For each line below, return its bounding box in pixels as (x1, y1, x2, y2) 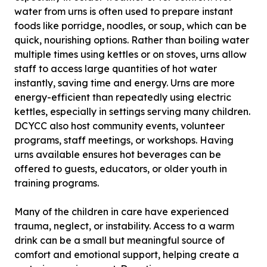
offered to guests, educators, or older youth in (14, 163, 227, 175)
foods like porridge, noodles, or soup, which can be (14, 20, 247, 32)
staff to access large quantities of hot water (14, 63, 217, 74)
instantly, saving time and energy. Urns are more (14, 77, 235, 89)
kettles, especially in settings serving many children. (14, 105, 250, 117)
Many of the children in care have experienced (14, 206, 229, 218)
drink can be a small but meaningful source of (14, 234, 225, 246)
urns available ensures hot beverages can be (14, 148, 221, 160)
